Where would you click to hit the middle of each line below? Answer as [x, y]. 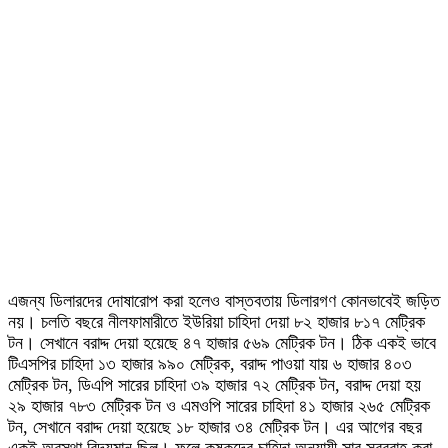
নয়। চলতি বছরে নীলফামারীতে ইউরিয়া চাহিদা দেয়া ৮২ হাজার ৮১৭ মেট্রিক [216, 322]
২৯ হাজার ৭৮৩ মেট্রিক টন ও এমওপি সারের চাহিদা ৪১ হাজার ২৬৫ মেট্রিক [219, 406]
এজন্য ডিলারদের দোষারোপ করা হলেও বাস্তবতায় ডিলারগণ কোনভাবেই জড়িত [224, 301]
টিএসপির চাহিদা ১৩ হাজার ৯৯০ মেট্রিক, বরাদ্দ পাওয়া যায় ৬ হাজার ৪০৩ [210, 364]
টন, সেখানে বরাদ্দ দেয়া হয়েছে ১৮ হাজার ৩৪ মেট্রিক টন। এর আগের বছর [215, 427]
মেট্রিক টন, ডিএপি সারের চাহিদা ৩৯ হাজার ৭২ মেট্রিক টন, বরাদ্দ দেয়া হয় [214, 385]
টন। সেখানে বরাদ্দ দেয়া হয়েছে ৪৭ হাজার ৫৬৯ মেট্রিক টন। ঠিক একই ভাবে [222, 343]
